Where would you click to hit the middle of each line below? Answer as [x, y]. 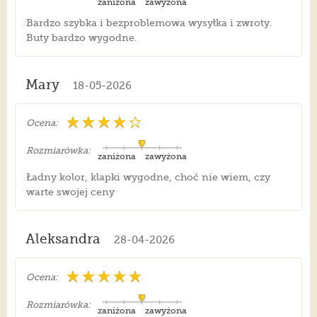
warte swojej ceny [70, 192]
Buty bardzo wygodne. [81, 38]
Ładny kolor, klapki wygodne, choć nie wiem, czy [148, 177]
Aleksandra [63, 240]
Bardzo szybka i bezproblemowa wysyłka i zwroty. [149, 23]
